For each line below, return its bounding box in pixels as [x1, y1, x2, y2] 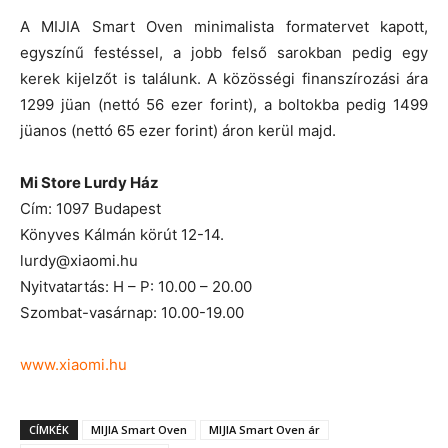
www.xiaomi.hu [20, 354, 127, 374]
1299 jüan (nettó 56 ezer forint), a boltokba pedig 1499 [20, 94, 428, 114]
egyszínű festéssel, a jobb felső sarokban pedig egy [20, 42, 428, 62]
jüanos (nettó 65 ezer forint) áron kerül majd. [20, 120, 336, 140]
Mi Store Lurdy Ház [20, 172, 159, 192]
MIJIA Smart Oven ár [209, 421, 320, 437]
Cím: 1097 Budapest [20, 198, 161, 218]
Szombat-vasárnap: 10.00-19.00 [20, 302, 244, 322]
